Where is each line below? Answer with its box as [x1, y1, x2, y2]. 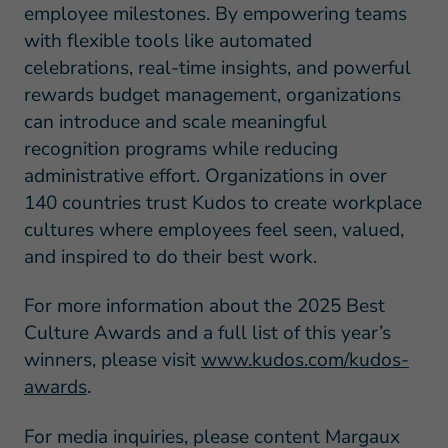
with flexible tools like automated [23, 27, 312, 54]
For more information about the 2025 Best [23, 293, 385, 320]
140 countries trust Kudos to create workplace [23, 189, 422, 216]
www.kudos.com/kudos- [200, 347, 409, 374]
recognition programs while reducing [23, 135, 338, 162]
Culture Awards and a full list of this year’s [23, 320, 391, 347]
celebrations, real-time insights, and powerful [23, 54, 411, 81]
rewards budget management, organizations [23, 81, 401, 108]
